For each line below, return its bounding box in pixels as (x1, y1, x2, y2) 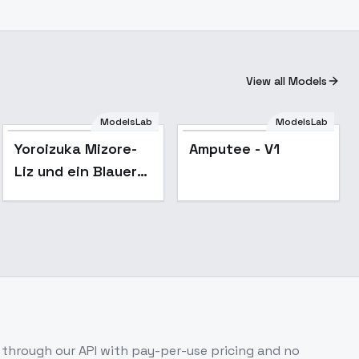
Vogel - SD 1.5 (14, 184, 108, 203)
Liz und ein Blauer (14, 162, 137, 180)
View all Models (246, 74, 327, 88)
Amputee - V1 (189, 139, 280, 158)
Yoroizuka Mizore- (14, 139, 137, 158)
